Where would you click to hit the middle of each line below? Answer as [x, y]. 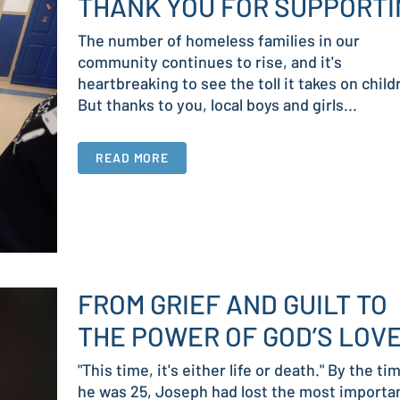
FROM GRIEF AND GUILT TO [233, 304]
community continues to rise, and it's [210, 62]
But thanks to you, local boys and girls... [217, 104]
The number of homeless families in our [219, 40]
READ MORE [133, 158]
